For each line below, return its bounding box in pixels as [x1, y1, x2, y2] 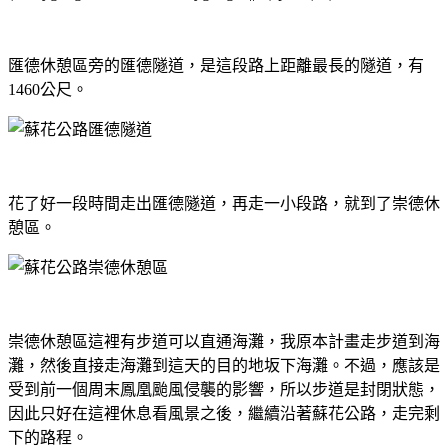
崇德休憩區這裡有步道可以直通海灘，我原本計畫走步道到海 [8, 332, 440, 350]
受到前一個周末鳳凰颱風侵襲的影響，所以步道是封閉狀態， [8, 380, 440, 398]
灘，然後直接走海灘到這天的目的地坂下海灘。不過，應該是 [8, 356, 440, 374]
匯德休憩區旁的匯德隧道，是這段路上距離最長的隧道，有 [8, 56, 424, 74]
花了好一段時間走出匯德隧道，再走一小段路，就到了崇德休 [8, 194, 440, 212]
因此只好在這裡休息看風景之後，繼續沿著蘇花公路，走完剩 [8, 404, 440, 422]
